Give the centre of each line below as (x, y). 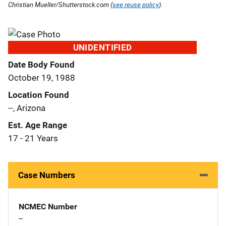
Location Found (39, 95)
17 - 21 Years (33, 138)
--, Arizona (27, 108)
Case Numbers (47, 175)
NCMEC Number (48, 206)
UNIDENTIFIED (102, 47)
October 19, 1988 (42, 77)
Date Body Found (41, 64)
